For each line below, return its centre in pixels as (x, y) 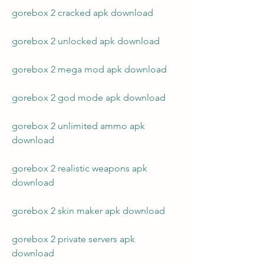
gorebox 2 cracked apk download (82, 13)
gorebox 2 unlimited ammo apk (78, 126)
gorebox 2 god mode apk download (89, 98)
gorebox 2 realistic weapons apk (80, 168)
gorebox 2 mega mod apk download (89, 69)
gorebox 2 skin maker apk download (88, 211)
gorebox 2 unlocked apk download (86, 41)
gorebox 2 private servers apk (73, 239)
